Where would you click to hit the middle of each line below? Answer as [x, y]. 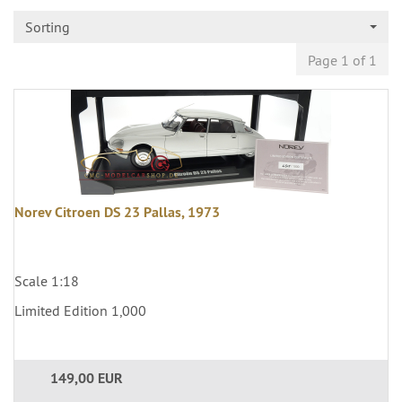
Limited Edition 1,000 [80, 311]
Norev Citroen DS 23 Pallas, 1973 [117, 213]
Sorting [48, 27]
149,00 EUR [87, 379]
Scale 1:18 [47, 281]
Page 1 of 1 [342, 61]
